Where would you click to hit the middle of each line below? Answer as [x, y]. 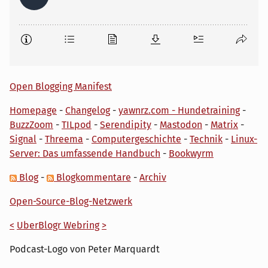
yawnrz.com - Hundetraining [179, 110]
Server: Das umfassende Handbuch [85, 153]
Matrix [224, 124]
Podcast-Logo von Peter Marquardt [85, 249]
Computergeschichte [136, 139]
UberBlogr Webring [58, 225]
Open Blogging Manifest [61, 86]
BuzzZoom [31, 124]
